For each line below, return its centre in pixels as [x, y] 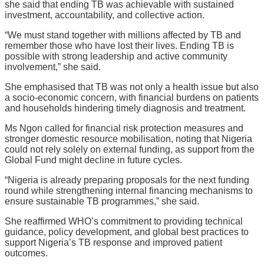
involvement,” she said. [53, 67]
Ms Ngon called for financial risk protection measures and [124, 128]
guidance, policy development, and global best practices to [127, 232]
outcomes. [26, 253]
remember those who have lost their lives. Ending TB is [119, 46]
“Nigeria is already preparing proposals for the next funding [127, 180]
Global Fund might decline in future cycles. [93, 160]
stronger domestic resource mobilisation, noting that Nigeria [128, 139]
